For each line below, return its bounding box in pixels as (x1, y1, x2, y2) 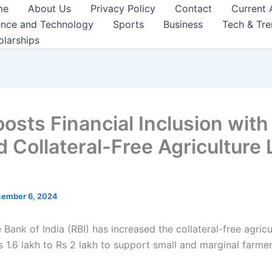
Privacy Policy (90, 2, 155, 15)
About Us (28, 2, 71, 15)
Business (163, 18, 203, 30)
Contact (175, 2, 212, 15)
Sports (113, 18, 144, 30)
